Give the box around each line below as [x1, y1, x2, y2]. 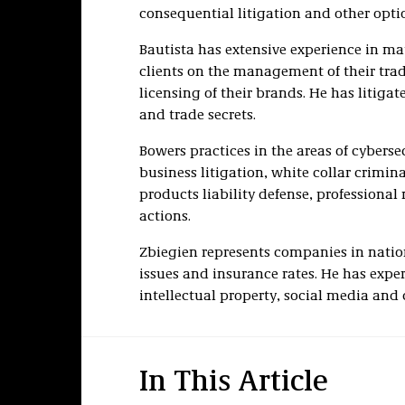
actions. [138, 210, 191, 224]
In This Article [138, 369, 328, 398]
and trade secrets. [138, 108, 256, 123]
